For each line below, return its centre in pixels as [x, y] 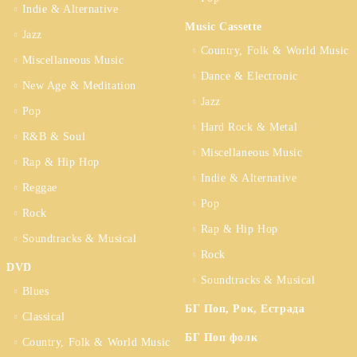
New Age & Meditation [79, 86]
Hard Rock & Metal [249, 127]
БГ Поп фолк [222, 337]
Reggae [39, 188]
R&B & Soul [54, 137]
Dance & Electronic [249, 76]
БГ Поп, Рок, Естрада [245, 309]
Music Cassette [224, 27]
